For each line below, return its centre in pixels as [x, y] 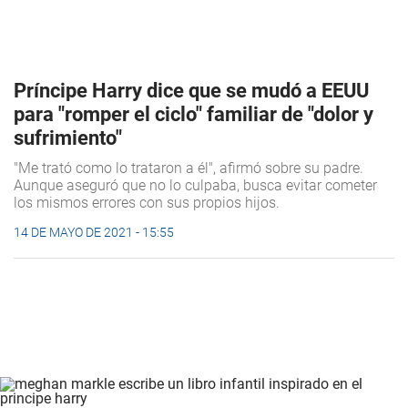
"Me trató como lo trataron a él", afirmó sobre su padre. [189, 168]
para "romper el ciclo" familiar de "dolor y [194, 115]
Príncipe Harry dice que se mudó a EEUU [191, 91]
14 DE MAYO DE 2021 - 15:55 [94, 233]
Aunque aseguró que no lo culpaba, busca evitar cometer [195, 186]
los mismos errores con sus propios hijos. [147, 203]
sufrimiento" [68, 138]
